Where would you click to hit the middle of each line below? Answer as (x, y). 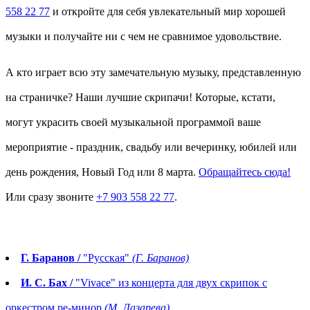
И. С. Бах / (47, 283)
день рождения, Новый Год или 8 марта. (102, 172)
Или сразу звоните (51, 197)
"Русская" (106, 258)
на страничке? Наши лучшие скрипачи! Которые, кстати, (140, 98)
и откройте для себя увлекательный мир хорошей (168, 12)
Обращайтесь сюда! (245, 172)
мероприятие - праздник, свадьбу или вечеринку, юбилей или (151, 147)
